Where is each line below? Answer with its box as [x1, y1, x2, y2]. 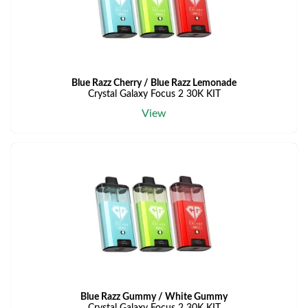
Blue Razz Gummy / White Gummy [80, 292, 228, 302]
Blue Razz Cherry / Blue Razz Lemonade [71, 78, 236, 88]
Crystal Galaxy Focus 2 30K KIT [87, 89, 221, 99]
